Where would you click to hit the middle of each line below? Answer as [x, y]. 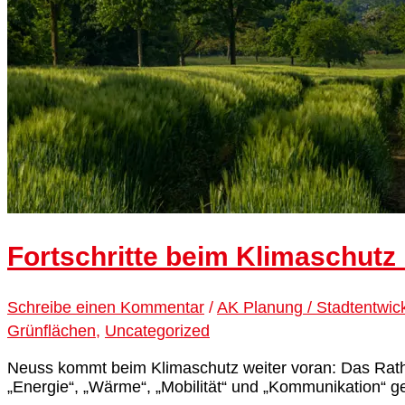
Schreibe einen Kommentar [106, 308]
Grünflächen [52, 331]
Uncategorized [157, 331]
